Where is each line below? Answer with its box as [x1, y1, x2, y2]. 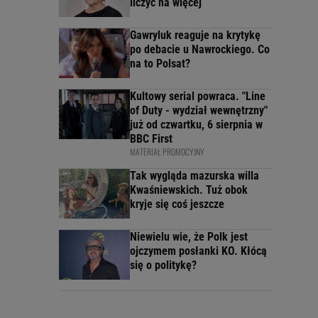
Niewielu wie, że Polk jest [130, 230, 248, 244]
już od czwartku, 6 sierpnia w [130, 118, 263, 132]
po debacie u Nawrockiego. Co [130, 43, 270, 57]
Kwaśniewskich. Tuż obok [130, 183, 248, 197]
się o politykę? [130, 258, 197, 273]
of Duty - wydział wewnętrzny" [130, 104, 268, 118]
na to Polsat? [130, 57, 190, 71]
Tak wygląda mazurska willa [130, 169, 259, 183]
